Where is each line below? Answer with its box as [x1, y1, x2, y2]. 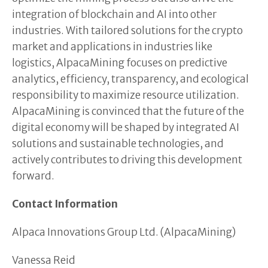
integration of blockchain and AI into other [12, 8, 217, 21]
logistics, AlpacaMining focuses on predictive [12, 56, 227, 69]
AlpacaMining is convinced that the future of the [12, 105, 244, 118]
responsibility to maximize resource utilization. [12, 89, 239, 102]
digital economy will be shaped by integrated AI [12, 121, 239, 134]
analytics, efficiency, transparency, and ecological [12, 72, 249, 86]
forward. [12, 169, 54, 182]
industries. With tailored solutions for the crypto [12, 24, 243, 37]
